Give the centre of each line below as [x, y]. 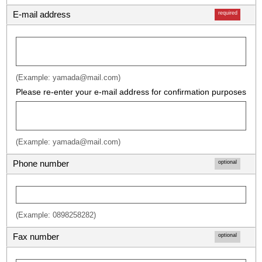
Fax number [36, 237]
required [227, 13]
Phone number [41, 163]
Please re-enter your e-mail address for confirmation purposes [131, 92]
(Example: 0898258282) [56, 215]
